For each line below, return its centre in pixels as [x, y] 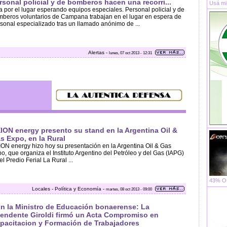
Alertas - [99, 52]
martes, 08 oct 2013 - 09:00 [129, 189]
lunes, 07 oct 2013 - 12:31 [130, 53]
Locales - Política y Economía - [69, 189]
